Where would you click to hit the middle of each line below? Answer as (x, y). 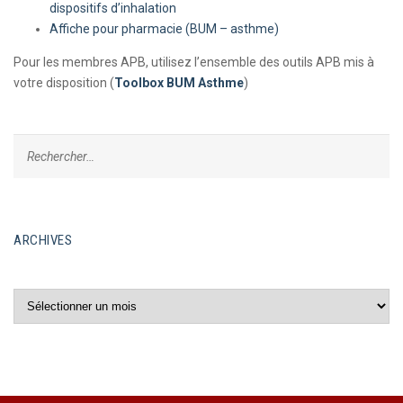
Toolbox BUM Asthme (179, 83)
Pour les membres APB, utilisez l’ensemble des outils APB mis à (194, 62)
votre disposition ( (64, 83)
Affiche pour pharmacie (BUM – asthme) (164, 29)
